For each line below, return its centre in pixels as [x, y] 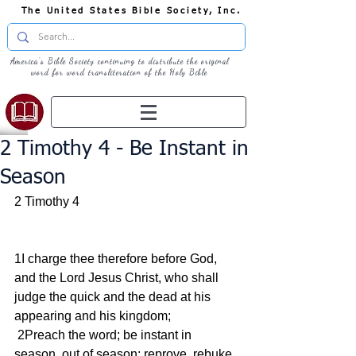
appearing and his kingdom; [93, 316]
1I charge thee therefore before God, [117, 259]
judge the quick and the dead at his [114, 297]
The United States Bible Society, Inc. [131, 11]
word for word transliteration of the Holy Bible [119, 72]
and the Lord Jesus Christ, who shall [118, 278]
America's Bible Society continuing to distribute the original [119, 61]
